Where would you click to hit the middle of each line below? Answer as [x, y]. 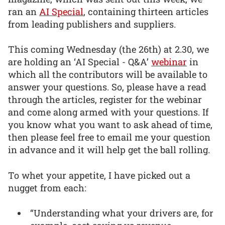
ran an [24, 11]
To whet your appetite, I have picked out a [99, 175]
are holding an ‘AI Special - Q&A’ [80, 62]
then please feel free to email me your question [109, 137]
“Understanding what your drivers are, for [122, 213]
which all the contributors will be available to [108, 75]
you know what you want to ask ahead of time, [110, 125]
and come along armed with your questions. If [108, 112]
